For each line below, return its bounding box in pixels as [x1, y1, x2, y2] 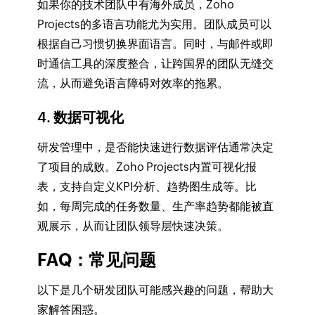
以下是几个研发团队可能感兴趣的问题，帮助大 [37, 283, 274, 297]
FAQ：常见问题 [37, 250, 156, 269]
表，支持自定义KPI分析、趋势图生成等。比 [37, 179, 257, 193]
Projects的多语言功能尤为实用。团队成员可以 [37, 17, 271, 31]
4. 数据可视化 [37, 108, 124, 125]
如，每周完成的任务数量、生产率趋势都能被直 [37, 199, 274, 213]
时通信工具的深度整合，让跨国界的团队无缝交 [37, 56, 274, 70]
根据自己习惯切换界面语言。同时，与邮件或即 [37, 37, 274, 51]
